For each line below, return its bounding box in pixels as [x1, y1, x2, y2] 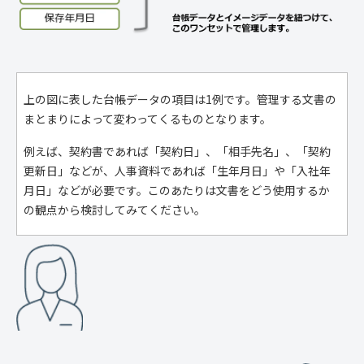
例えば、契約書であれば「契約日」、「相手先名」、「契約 [24, 142, 331, 159]
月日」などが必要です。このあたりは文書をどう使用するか [24, 181, 330, 198]
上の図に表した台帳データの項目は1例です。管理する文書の [24, 90, 336, 107]
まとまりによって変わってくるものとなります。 [24, 110, 271, 127]
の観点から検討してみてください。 [24, 201, 206, 218]
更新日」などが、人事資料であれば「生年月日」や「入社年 [24, 162, 331, 179]
